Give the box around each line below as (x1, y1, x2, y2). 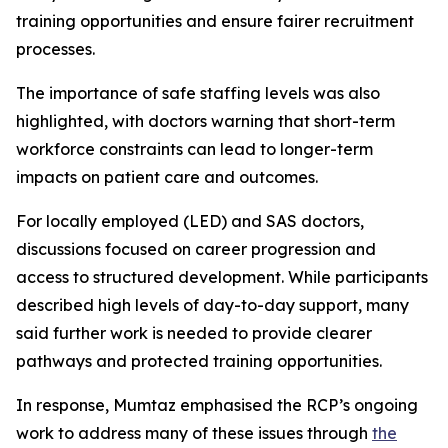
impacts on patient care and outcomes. (16, 167, 318, 187)
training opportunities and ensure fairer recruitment (16, 11, 414, 31)
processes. (16, 39, 95, 59)
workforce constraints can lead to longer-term (16, 139, 373, 159)
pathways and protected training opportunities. (16, 351, 382, 371)
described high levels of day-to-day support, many (16, 295, 409, 315)
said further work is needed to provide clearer (16, 323, 372, 343)
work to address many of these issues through (16, 423, 372, 443)
